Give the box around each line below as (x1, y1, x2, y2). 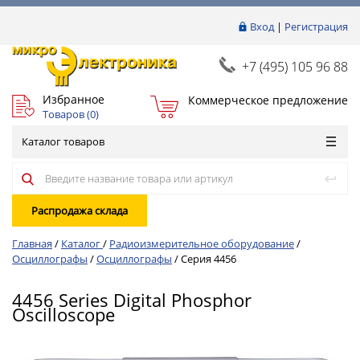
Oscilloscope (12, 302, 115, 326)
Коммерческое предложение (187, 92, 348, 108)
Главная (12, 236, 52, 251)
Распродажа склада (31, 203, 128, 218)
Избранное (43, 91, 104, 107)
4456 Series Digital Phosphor (12, 288, 252, 312)
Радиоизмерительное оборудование (109, 236, 294, 251)
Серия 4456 (181, 252, 236, 266)
